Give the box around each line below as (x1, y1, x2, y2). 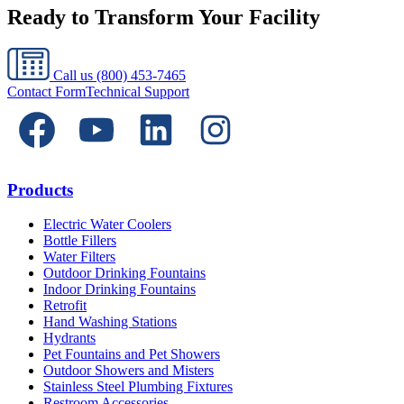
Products (7, 179, 73, 199)
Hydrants (43, 330, 96, 346)
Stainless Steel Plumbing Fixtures (43, 379, 233, 395)
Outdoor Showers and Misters (43, 363, 214, 379)
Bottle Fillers (43, 233, 116, 249)
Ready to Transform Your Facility (7, 5, 320, 29)
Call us (50, 67, 96, 83)
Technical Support (86, 83, 189, 99)
